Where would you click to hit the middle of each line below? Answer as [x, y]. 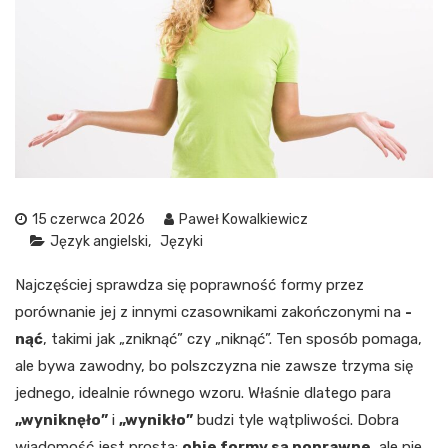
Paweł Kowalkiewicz [243, 220]
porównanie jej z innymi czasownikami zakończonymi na [210, 312]
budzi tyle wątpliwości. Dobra [296, 420]
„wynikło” [156, 420]
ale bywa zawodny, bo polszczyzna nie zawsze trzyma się [214, 366]
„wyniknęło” [61, 420]
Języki [181, 242]
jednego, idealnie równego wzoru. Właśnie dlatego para [203, 393]
